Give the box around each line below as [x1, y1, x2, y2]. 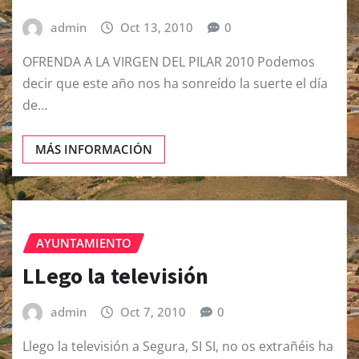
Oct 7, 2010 [120, 303, 187, 320]
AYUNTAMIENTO [36, 235, 131, 252]
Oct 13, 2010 [120, 18, 194, 35]
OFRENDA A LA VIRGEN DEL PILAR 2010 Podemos [22, 53, 315, 71]
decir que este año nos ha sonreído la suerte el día [22, 75, 328, 93]
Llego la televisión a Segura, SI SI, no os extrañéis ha [22, 337, 333, 356]
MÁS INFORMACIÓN [35, 141, 152, 158]
